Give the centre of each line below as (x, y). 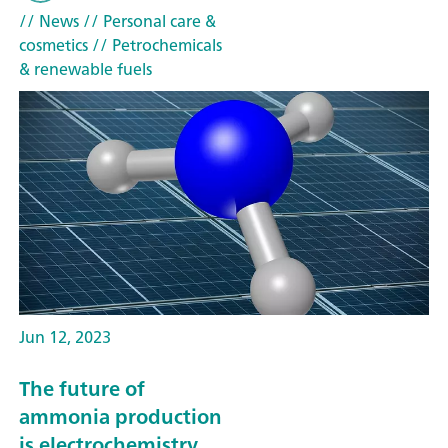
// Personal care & (147, 20)
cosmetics (53, 44)
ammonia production (120, 417)
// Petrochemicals (155, 44)
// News (49, 20)
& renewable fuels (85, 68)
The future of (82, 389)
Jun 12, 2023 (65, 336)
